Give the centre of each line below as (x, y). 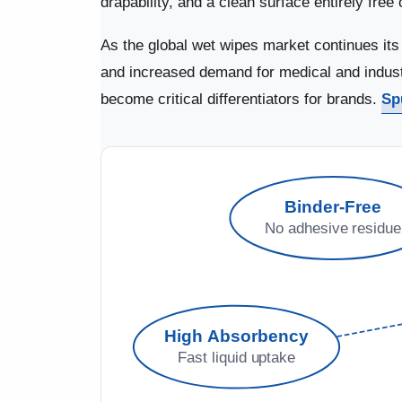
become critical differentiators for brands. (240, 100)
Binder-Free (332, 207)
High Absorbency (236, 336)
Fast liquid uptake (236, 357)
